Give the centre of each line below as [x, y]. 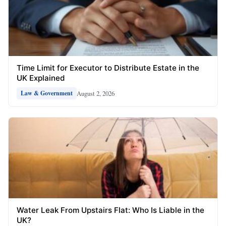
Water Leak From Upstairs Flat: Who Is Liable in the [110, 210]
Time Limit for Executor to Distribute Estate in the [108, 68]
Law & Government [47, 93]
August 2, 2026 [96, 93]
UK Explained [41, 78]
